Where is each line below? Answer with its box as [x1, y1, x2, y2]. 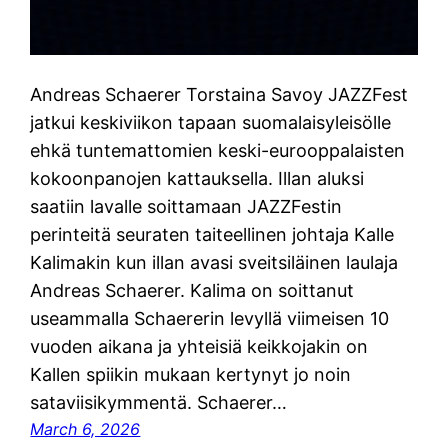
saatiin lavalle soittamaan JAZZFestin [30, 195, 343, 217]
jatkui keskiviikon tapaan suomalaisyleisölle [30, 111, 392, 133]
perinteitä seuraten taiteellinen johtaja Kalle [30, 223, 395, 245]
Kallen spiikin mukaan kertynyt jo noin [30, 363, 352, 385]
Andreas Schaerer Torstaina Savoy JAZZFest [30, 83, 409, 105]
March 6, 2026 [30, 418, 141, 439]
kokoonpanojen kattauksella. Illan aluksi [30, 167, 365, 189]
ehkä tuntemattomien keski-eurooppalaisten [30, 139, 406, 161]
